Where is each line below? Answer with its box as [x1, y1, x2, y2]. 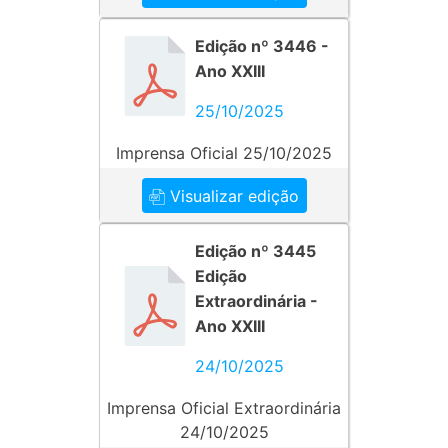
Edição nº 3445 [195, 241, 316, 261]
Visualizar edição [165, 185, 299, 205]
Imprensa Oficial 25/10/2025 [116, 143, 332, 163]
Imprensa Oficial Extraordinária [107, 398, 341, 418]
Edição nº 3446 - [195, 36, 329, 56]
